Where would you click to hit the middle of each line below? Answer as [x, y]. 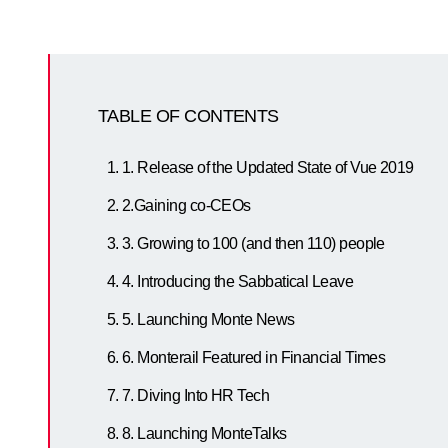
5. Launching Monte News [208, 319]
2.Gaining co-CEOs [186, 205]
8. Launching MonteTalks [204, 433]
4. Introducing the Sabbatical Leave [238, 281]
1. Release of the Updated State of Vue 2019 [268, 167]
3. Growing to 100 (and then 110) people [253, 243]
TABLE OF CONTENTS [188, 116]
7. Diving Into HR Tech [196, 395]
